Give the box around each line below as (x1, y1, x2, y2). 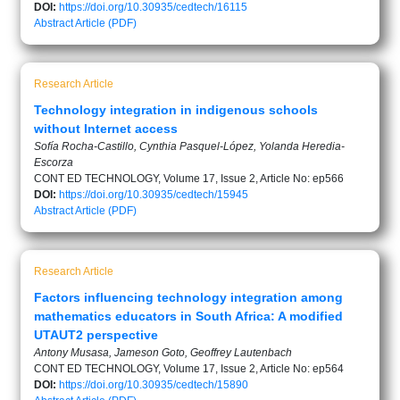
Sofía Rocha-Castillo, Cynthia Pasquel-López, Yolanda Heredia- (34, 140, 345, 153)
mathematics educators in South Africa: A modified (34, 309, 343, 323)
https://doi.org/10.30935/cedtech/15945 (59, 188, 248, 201)
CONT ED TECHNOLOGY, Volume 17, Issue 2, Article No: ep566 (34, 172, 344, 185)
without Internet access (34, 121, 178, 136)
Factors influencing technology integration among (34, 290, 343, 304)
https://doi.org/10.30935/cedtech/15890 (59, 379, 248, 391)
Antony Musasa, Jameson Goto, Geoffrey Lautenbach (34, 346, 292, 359)
